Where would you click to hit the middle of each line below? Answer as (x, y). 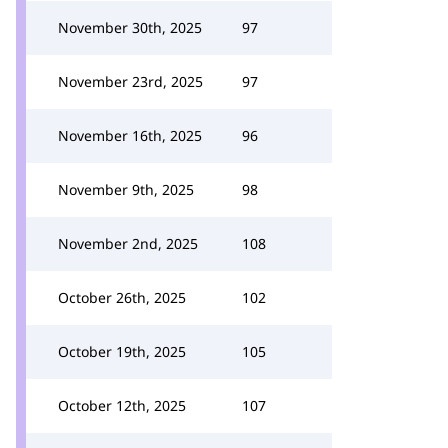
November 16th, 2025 (130, 135)
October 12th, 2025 (122, 405)
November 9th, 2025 (126, 189)
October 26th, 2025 (122, 297)
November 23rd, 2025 (130, 81)
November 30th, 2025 (130, 27)
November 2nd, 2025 (128, 243)
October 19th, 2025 (122, 351)
